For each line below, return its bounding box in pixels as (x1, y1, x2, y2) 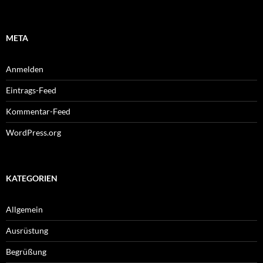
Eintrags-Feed (6, 85, 56, 96)
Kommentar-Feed (6, 106, 70, 117)
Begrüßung (6, 247, 46, 257)
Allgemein (6, 204, 43, 215)
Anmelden (6, 64, 43, 75)
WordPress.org (6, 127, 61, 138)
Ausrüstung (6, 225, 48, 236)
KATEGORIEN (6, 173, 58, 184)
